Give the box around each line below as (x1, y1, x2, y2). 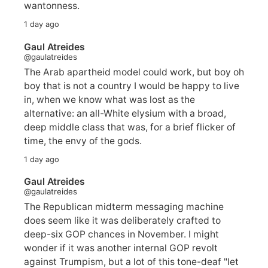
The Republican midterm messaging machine (24, 201, 224, 213)
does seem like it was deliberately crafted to (24, 215, 221, 227)
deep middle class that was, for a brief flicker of (24, 121, 236, 133)
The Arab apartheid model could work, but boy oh (24, 66, 244, 78)
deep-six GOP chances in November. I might (24, 229, 219, 240)
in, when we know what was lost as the (24, 93, 195, 105)
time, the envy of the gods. (24, 135, 142, 147)
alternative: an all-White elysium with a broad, (24, 107, 227, 119)
